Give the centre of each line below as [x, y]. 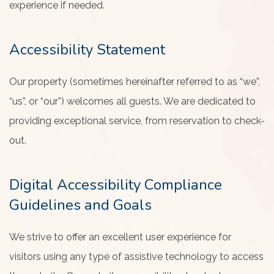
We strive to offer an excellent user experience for [120, 237]
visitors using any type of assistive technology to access [136, 257]
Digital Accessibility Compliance [116, 185]
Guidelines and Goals [80, 205]
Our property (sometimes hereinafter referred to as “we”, [135, 82]
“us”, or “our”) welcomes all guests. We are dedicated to [132, 101]
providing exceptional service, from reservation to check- [137, 121]
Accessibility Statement [87, 50]
